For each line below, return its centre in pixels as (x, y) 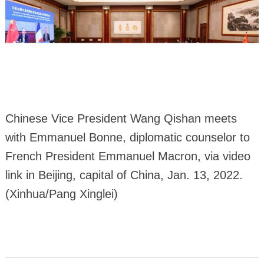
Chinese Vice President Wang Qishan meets (121, 119)
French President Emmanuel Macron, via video (128, 156)
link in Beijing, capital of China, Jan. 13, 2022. (124, 175)
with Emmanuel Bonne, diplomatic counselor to (127, 138)
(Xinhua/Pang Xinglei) (61, 194)
